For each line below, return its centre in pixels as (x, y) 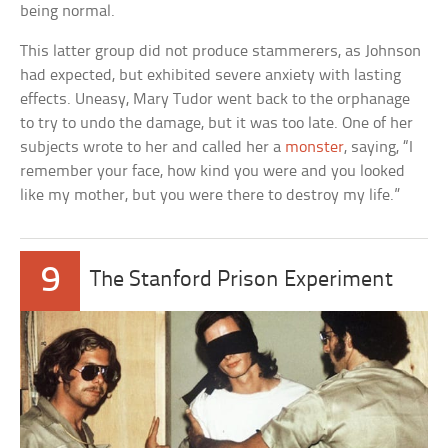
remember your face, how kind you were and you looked (213, 172)
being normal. (68, 12)
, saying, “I (379, 148)
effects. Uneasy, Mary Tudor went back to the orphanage (215, 100)
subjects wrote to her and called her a (153, 148)
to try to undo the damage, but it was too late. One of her (217, 124)
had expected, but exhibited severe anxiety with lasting (211, 76)
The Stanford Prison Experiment (242, 281)
